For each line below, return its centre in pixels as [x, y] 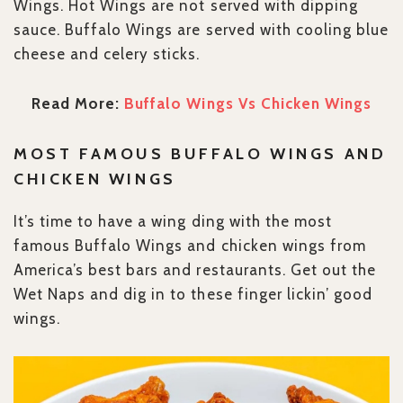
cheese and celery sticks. [107, 54]
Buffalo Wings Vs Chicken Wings [248, 104]
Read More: [78, 104]
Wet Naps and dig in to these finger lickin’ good [193, 295]
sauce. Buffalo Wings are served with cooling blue [201, 30]
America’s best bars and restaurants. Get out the [195, 270]
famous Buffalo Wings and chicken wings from [190, 246]
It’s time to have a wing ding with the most [173, 222]
